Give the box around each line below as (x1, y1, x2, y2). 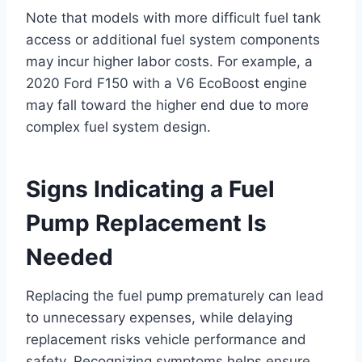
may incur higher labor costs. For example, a (26, 53, 313, 69)
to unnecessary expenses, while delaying (26, 309, 293, 326)
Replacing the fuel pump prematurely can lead (26, 287, 324, 304)
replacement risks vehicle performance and (26, 330, 306, 347)
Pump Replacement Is (26, 208, 267, 237)
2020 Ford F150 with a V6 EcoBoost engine (26, 74, 307, 91)
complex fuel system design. (26, 118, 211, 135)
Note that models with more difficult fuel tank (26, 9, 321, 26)
